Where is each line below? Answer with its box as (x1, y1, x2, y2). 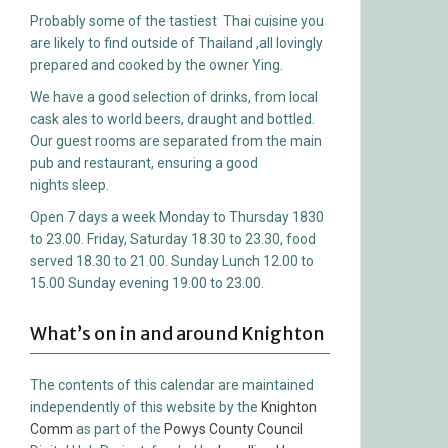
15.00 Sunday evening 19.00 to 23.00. (30, 274, 264, 291)
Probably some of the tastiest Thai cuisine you (30, 12, 324, 29)
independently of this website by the (30, 398, 261, 415)
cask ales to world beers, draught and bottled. (30, 110, 315, 127)
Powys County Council (164, 420, 303, 437)
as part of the (73, 420, 164, 437)
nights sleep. (30, 176, 109, 193)
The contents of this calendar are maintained (30, 376, 314, 393)
